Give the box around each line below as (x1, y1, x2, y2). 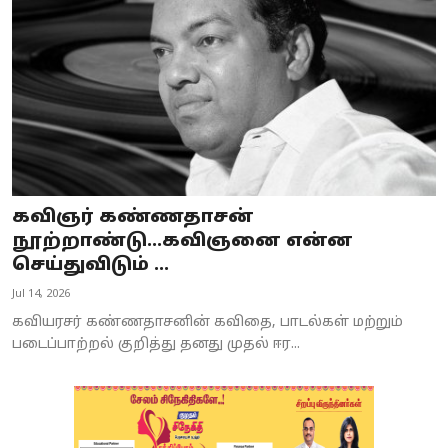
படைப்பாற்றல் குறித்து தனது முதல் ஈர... (12, 335, 300, 353)
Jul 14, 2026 (12, 286, 70, 301)
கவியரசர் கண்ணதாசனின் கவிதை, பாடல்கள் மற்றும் (12, 313, 403, 331)
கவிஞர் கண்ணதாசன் (12, 205, 254, 229)
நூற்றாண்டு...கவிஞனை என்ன (12, 229, 353, 253)
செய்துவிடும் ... (12, 253, 169, 277)
